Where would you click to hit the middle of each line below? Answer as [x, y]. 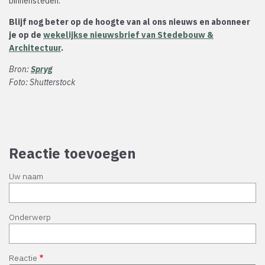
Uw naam [26, 177]
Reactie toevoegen [72, 153]
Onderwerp [30, 217]
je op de [26, 35]
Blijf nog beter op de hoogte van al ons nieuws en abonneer [130, 22]
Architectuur [35, 48]
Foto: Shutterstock [42, 83]
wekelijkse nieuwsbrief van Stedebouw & [128, 35]
